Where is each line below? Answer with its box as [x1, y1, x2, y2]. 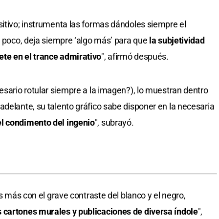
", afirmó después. [101, 51, 169, 62]
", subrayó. [94, 117, 134, 128]
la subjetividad [149, 35, 205, 46]
